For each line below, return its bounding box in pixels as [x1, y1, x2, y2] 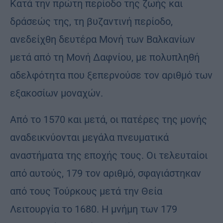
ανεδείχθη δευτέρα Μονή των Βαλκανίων [10, 33, 195, 46]
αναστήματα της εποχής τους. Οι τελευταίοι [10, 149, 208, 162]
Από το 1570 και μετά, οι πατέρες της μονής [10, 113, 207, 126]
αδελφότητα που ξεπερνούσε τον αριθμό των [10, 69, 213, 82]
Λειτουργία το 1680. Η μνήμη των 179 [10, 203, 177, 216]
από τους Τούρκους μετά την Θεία [10, 185, 162, 198]
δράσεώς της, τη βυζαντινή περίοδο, [10, 15, 173, 28]
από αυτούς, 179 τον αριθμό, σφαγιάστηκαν [10, 167, 201, 180]
